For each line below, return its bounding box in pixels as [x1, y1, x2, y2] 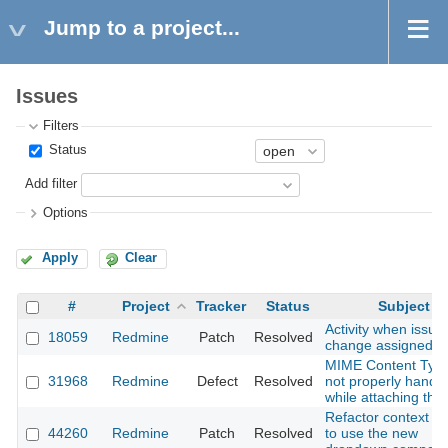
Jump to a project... [44, 16, 240, 39]
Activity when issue [325, 321, 444, 338]
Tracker [196, 298, 246, 315]
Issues [16, 85, 78, 108]
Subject [377, 298, 430, 315]
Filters [43, 119, 80, 134]
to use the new [325, 425, 418, 442]
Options [43, 205, 89, 220]
